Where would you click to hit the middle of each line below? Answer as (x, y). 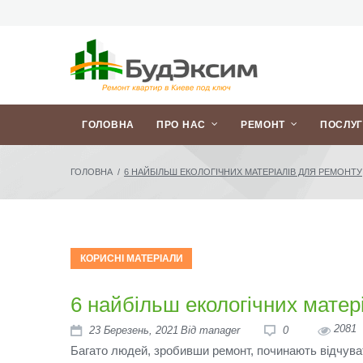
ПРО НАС (181, 125)
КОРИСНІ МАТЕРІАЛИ (131, 258)
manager (220, 330)
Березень (125, 330)
